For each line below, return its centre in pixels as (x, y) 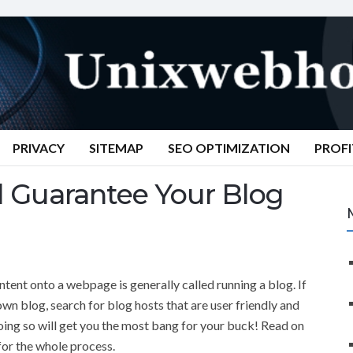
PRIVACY (39, 148)
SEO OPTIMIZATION (229, 148)
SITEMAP (116, 148)
